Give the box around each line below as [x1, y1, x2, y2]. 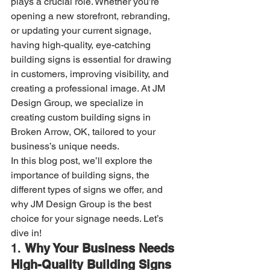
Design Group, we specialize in [11, 97, 146, 108]
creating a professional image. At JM [11, 83, 168, 94]
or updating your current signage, [11, 25, 154, 36]
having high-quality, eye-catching [11, 39, 153, 51]
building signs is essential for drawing [11, 54, 174, 65]
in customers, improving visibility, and [11, 68, 171, 80]
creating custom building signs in [11, 111, 153, 123]
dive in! [11, 227, 42, 239]
